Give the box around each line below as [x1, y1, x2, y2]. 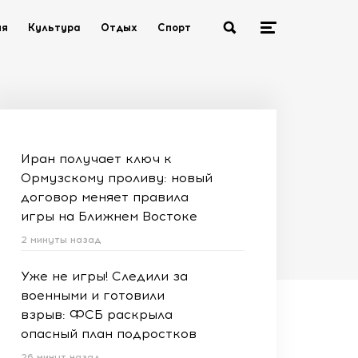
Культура [28, 22, 81, 34]
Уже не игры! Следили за [21, 268, 188, 284]
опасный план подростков [21, 326, 197, 341]
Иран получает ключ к [21, 151, 172, 166]
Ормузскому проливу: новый [21, 170, 213, 185]
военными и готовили [21, 288, 165, 303]
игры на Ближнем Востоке [21, 209, 197, 224]
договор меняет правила [21, 189, 189, 205]
